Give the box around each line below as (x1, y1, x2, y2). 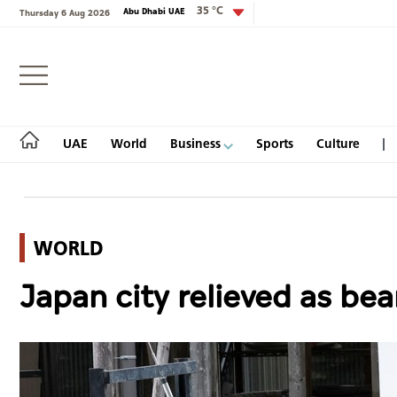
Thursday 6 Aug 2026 (19, 5, 110, 20)
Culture (316, 135, 360, 152)
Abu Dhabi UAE (123, 4, 188, 19)
